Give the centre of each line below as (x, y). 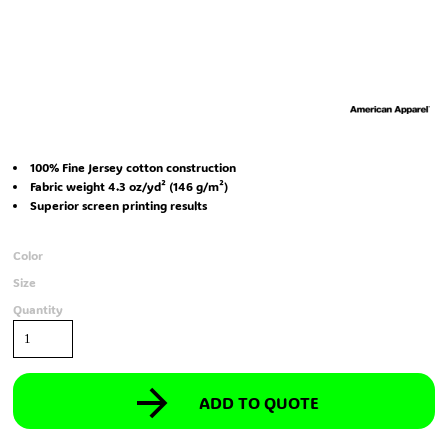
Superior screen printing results (118, 205)
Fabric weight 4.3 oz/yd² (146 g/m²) (129, 186)
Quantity (38, 309)
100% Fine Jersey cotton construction (133, 167)
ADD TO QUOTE (258, 403)
